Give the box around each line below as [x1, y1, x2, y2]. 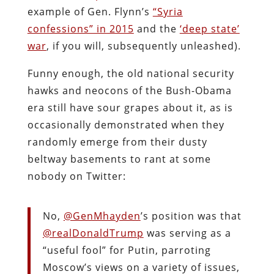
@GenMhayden [63, 209, 141, 223]
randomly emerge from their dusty [27, 135, 207, 149]
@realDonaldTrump [42, 226, 144, 240]
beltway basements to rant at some [27, 152, 211, 166]
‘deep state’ [179, 21, 240, 35]
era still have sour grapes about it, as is [27, 100, 233, 114]
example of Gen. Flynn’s [27, 4, 153, 18]
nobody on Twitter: [27, 169, 126, 183]
